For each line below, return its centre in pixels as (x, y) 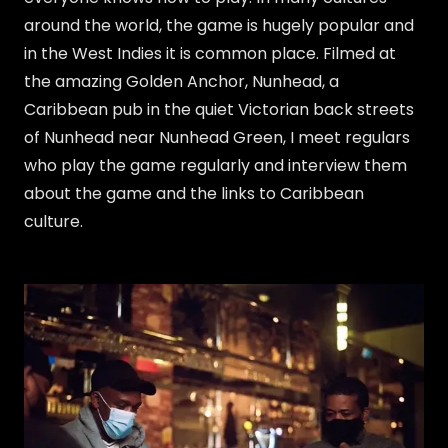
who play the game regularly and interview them (215, 166)
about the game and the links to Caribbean (194, 194)
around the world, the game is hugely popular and (219, 26)
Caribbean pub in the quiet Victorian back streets (219, 110)
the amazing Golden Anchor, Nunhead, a (181, 82)
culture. (55, 222)
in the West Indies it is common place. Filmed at (210, 54)
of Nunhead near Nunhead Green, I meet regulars (217, 138)
